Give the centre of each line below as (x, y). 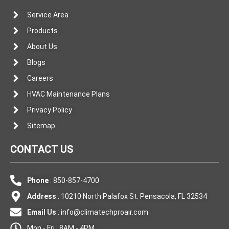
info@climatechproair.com (104, 212)
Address (41, 197)
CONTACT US (42, 150)
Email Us (41, 212)
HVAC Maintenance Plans (68, 94)
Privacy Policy (49, 110)
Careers (40, 78)
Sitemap (41, 126)
